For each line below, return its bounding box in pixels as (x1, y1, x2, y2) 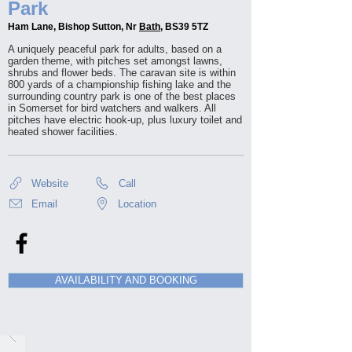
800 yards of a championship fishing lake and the (8, 79, 231, 90)
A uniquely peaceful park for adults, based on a (8, 43, 222, 55)
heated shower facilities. (8, 126, 118, 137)
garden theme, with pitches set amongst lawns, (8, 55, 222, 67)
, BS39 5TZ (160, 21, 208, 32)
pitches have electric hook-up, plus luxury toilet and (8, 114, 242, 126)
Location (118, 197, 156, 210)
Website (31, 177, 68, 189)
